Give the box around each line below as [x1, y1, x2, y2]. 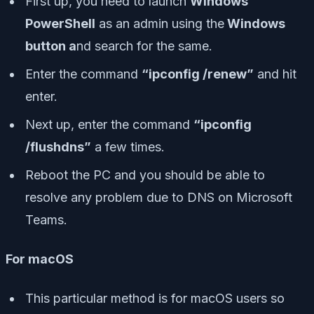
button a [25, 39, 76, 54]
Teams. [25, 212, 67, 228]
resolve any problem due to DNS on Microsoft [25, 190, 292, 205]
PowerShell [25, 16, 95, 32]
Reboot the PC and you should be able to [25, 168, 265, 183]
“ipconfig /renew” [142, 67, 254, 82]
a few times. [91, 139, 165, 155]
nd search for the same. [76, 39, 212, 54]
